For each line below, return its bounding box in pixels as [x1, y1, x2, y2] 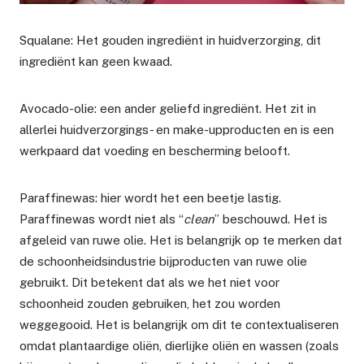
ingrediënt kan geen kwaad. [19, 54, 172, 68]
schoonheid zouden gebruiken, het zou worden [19, 296, 280, 310]
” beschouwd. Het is [214, 211, 327, 226]
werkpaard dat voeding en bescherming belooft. [19, 143, 290, 158]
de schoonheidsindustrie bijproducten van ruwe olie [19, 253, 307, 268]
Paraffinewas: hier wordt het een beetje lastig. [19, 190, 281, 205]
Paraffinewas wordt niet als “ [19, 211, 184, 226]
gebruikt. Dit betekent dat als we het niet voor [19, 275, 279, 289]
